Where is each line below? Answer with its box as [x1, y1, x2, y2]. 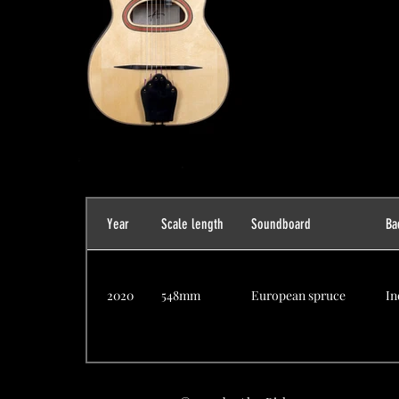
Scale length [161, 215, 224, 232]
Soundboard [251, 215, 311, 232]
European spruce [251, 286, 346, 304]
